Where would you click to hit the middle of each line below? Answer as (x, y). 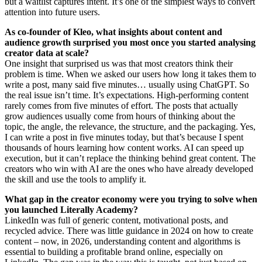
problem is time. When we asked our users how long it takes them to (130, 74)
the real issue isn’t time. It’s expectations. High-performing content (127, 95)
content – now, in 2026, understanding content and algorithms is (123, 242)
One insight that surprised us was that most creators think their (119, 64)
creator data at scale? (47, 53)
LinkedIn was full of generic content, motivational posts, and (116, 220)
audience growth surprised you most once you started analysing (130, 43)
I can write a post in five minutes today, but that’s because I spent (124, 137)
